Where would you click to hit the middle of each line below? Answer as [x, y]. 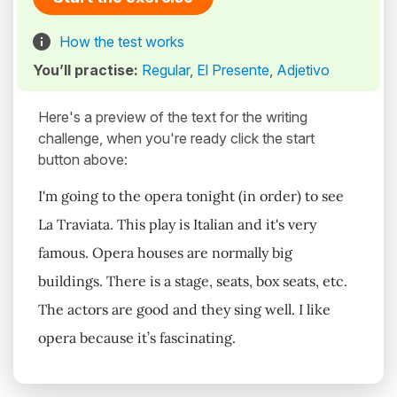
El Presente [233, 70]
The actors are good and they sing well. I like [184, 310]
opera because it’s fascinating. [137, 338]
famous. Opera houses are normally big [165, 253]
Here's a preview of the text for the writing [173, 117]
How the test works [122, 42]
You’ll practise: [87, 70]
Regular [166, 70]
